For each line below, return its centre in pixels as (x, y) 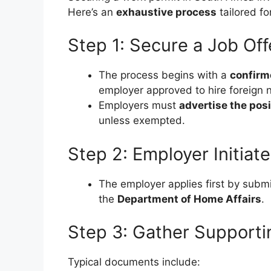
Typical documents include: (134, 262)
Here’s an (92, 12)
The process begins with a (164, 75)
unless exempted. (142, 121)
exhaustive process (166, 12)
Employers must (139, 106)
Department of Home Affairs (189, 199)
